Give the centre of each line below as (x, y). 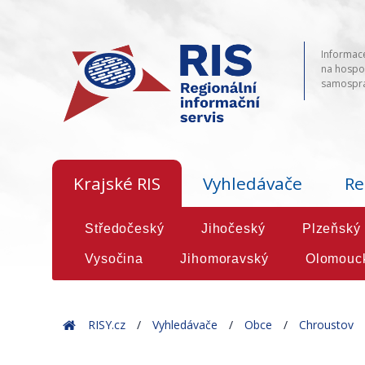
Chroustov (327, 325)
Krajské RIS (117, 184)
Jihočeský (233, 229)
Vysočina (114, 259)
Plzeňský (331, 229)
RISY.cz (107, 325)
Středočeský (125, 229)
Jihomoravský (224, 259)
